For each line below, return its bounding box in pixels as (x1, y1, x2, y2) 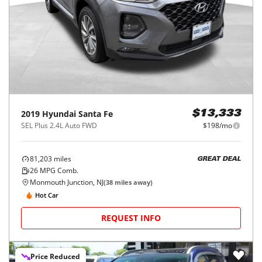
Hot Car (35, 190, 58, 199)
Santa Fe (78, 108, 113, 120)
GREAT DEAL (197, 156, 241, 163)
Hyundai (42, 108, 76, 120)
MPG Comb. (38, 166, 78, 176)
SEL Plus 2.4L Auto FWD (21, 120, 97, 131)
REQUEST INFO (101, 212, 161, 224)
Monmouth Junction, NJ (30, 177, 104, 188)
